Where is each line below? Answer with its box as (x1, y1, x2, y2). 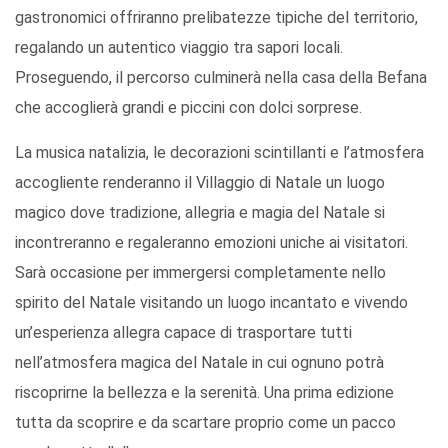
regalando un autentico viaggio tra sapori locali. (15, 37, 343, 57)
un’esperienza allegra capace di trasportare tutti (15, 322, 352, 342)
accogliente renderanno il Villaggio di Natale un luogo (15, 172, 385, 192)
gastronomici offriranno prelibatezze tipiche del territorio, (15, 7, 418, 27)
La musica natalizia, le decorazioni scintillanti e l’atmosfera (15, 142, 424, 162)
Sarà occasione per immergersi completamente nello (15, 262, 386, 282)
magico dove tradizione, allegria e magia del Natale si (15, 202, 385, 222)
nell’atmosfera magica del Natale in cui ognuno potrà (15, 352, 384, 372)
